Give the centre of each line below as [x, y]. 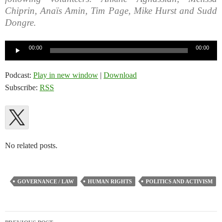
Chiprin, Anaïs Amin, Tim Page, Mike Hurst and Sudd [111, 11]
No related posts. [31, 146]
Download [120, 75]
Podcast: [19, 75]
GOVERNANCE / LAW [46, 182]
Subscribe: [22, 88]
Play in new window [66, 75]
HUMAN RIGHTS [110, 182]
